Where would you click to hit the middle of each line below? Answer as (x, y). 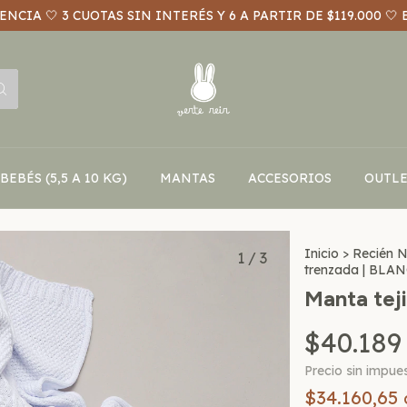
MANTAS (188, 178)
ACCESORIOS (290, 178)
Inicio (321, 253)
